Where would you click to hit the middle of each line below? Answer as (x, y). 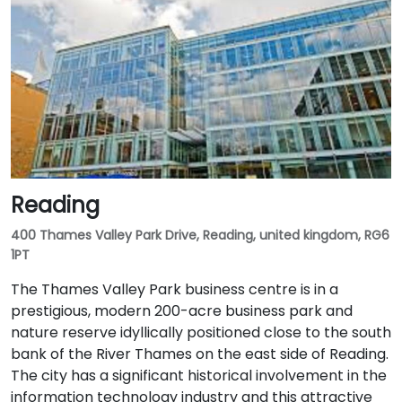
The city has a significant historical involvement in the (199, 375)
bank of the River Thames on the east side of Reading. (200, 354)
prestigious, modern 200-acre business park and (182, 310)
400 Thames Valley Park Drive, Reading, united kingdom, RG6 (200, 235)
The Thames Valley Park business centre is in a (175, 289)
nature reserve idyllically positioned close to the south (201, 332)
